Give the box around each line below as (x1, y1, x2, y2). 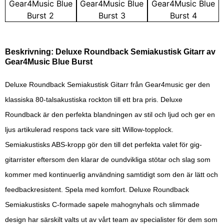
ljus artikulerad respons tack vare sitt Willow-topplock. (5, 125, 173, 134)
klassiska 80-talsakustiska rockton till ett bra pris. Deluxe (5, 95, 182, 104)
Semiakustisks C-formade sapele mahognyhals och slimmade (5, 200, 199, 209)
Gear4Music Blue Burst (5, 57, 92, 66)
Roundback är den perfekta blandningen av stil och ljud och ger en (5, 110, 215, 119)
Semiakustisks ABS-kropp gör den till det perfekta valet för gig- (5, 140, 202, 149)
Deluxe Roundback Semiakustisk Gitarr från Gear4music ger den (5, 80, 210, 89)
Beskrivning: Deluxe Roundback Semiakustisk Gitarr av (5, 47, 215, 56)
